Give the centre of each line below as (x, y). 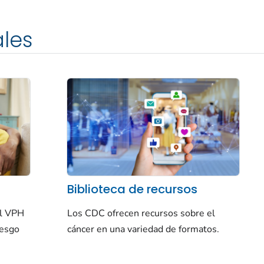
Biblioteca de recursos (132, 189)
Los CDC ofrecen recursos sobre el (141, 214)
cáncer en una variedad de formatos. (143, 230)
